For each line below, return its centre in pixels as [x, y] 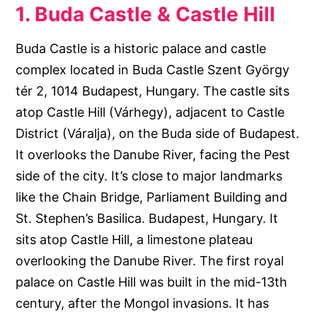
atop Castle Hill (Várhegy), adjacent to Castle [150, 113]
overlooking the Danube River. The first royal [150, 261]
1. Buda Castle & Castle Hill [146, 15]
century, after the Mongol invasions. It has [143, 304]
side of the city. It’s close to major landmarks [149, 176]
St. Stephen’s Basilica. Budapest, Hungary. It [147, 219]
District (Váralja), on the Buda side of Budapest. [158, 134]
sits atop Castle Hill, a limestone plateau [134, 240]
